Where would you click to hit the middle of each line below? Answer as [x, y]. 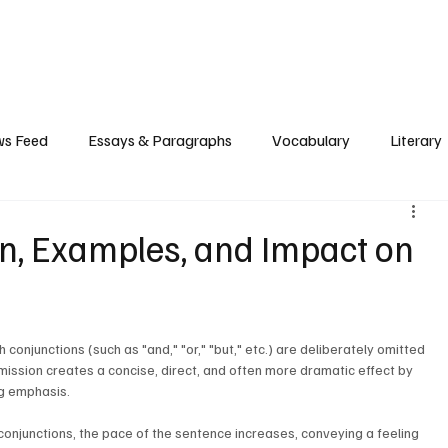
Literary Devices [378, 30]
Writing [114, 30]
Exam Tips [277, 30]
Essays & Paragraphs [160, 140]
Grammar [43, 30]
